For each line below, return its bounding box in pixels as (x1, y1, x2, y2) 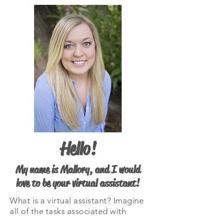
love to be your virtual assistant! (16, 177, 140, 190)
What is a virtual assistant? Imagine (10, 196, 144, 205)
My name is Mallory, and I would (16, 163, 140, 177)
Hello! (60, 138, 96, 160)
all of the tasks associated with (10, 206, 127, 216)
